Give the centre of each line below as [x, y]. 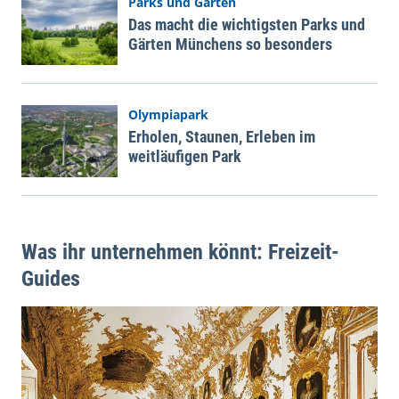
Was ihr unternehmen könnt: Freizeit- [180, 252]
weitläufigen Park [185, 157]
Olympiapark [168, 115]
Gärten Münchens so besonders [230, 45]
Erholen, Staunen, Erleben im [222, 137]
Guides [51, 279]
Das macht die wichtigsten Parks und [247, 25]
